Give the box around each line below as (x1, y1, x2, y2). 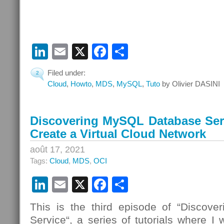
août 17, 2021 (30, 144, 85, 154)
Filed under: (47, 68, 85, 77)
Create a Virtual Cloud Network (30, 127, 206, 140)
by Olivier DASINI (160, 79, 220, 88)
